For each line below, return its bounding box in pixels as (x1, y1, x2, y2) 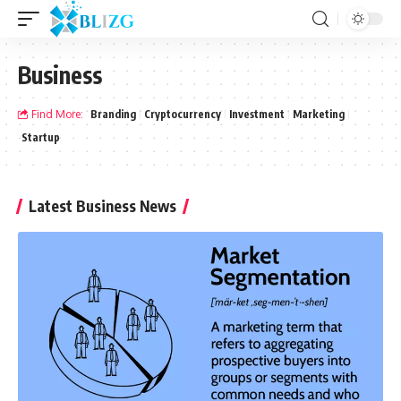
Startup (21, 131, 60, 144)
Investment (229, 107, 285, 121)
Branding (90, 107, 136, 121)
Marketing (293, 107, 345, 121)
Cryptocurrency (144, 107, 221, 121)
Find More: (31, 107, 83, 121)
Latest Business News (29, 196, 176, 216)
